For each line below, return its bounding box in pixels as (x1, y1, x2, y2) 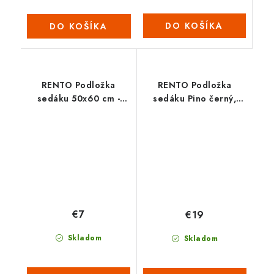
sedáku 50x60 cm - (37, 92, 120, 105)
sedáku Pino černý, (153, 92, 237, 105)
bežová (62, 106, 95, 119)
